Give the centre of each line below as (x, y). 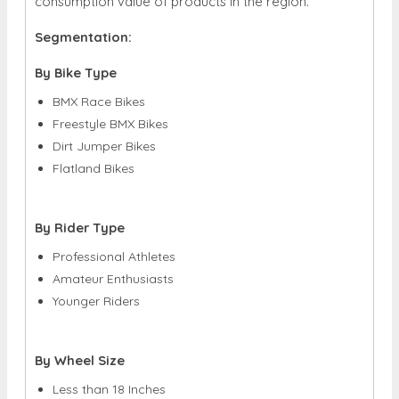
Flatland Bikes (94, 168)
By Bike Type (76, 72)
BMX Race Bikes (99, 101)
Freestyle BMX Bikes (110, 123)
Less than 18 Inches (109, 389)
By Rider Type (80, 227)
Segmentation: (83, 37)
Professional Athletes (114, 256)
